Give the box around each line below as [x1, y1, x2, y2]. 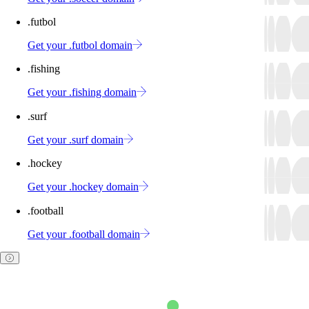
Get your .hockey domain [28, 181, 139, 193]
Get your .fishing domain [28, 86, 137, 99]
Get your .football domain [28, 228, 140, 240]
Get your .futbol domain [28, 39, 132, 52]
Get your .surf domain [28, 134, 123, 146]
